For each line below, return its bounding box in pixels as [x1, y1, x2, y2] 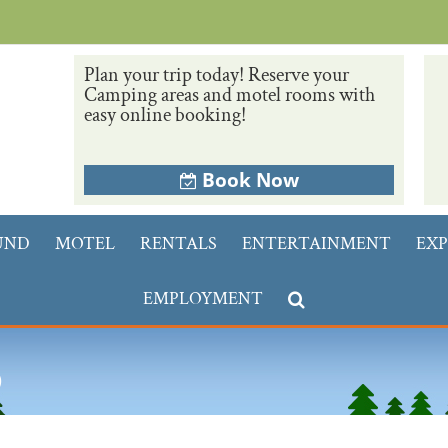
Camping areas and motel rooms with [84, 82, 375, 108]
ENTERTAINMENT [242, 232, 391, 255]
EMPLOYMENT [143, 287, 263, 310]
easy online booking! [84, 102, 246, 128]
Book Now [201, 167, 299, 193]
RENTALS [140, 232, 217, 255]
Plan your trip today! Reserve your [84, 62, 349, 88]
